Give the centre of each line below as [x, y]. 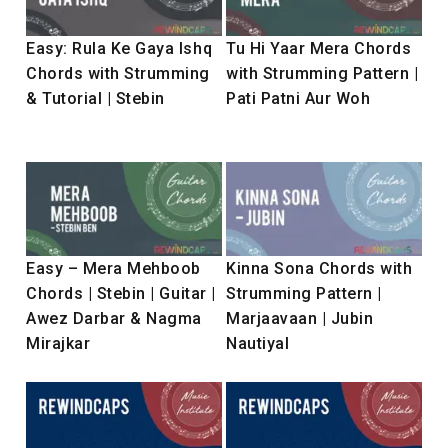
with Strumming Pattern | [322, 73]
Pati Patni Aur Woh [298, 98]
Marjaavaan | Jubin [300, 318]
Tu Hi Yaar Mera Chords [319, 48]
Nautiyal [258, 343]
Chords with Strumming [118, 73]
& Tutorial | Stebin [95, 98]
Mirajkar [58, 343]
